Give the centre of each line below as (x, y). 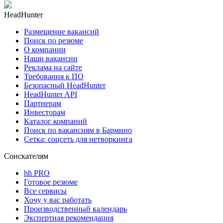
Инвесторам (45, 112)
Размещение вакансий (61, 31)
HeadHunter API (51, 94)
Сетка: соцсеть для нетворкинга (78, 139)
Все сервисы (45, 191)
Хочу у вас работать (58, 200)
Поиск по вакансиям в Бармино (78, 130)
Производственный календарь (75, 209)
